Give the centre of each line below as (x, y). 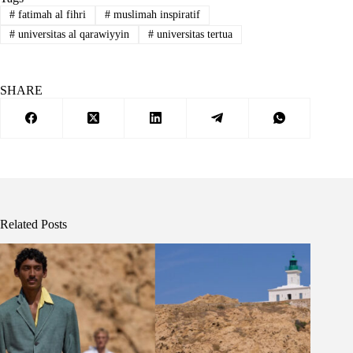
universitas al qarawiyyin (72, 34)
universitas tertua (193, 34)
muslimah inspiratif (155, 15)
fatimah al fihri (50, 15)
